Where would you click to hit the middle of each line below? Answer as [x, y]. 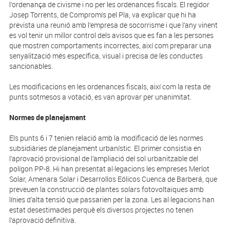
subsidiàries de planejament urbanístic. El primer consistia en [105, 148]
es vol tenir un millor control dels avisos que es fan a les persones [111, 35]
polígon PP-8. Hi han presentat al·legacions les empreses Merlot [109, 169]
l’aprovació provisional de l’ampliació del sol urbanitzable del [103, 159]
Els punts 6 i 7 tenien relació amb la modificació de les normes [106, 138]
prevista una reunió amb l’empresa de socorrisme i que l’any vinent [113, 25]
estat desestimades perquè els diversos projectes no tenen [101, 210]
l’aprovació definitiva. [42, 220]
